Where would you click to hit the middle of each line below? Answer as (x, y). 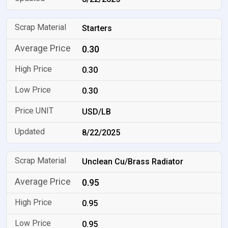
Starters (97, 28)
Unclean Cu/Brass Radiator (133, 162)
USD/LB (97, 112)
